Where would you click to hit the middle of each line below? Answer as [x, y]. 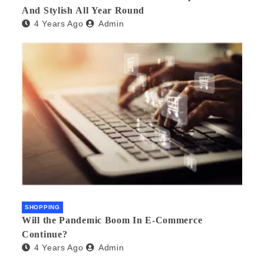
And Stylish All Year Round [83, 10]
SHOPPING [42, 207]
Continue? [45, 234]
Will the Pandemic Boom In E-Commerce [112, 220]
